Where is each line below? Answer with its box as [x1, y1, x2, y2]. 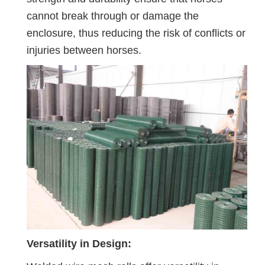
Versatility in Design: [27, 238, 131, 250]
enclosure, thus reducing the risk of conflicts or [27, 27, 245, 39]
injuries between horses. [27, 44, 141, 56]
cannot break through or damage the [27, 9, 199, 22]
